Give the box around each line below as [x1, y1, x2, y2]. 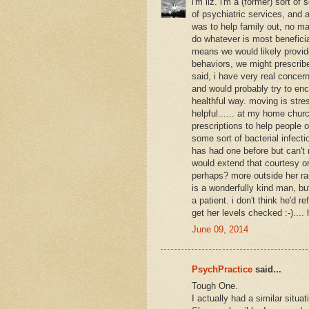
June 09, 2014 [192, 224, 248, 235]
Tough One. [192, 281, 238, 292]
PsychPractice [192, 263, 252, 275]
